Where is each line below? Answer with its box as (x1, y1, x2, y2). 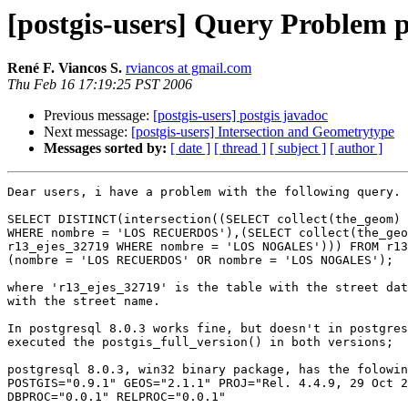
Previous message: (44, 107, 153, 124)
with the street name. (7, 294, 160, 309)
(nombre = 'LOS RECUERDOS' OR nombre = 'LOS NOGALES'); (7, 253, 393, 268)
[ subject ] (270, 140, 326, 157)
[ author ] (330, 140, 382, 157)
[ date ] (170, 140, 210, 157)
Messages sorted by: (44, 140, 167, 157)
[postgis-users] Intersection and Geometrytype (131, 124, 394, 140)
